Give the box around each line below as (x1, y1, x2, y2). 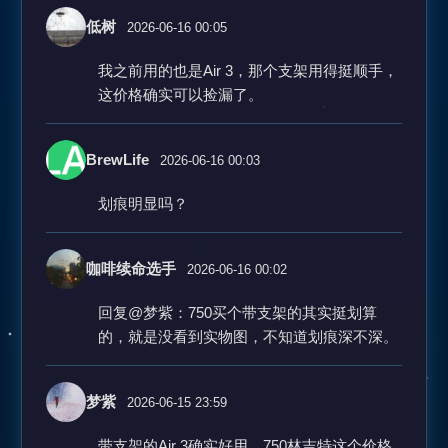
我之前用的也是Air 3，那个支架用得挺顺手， (98, 62, 398, 79)
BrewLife (86, 151, 149, 168)
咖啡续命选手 (86, 260, 176, 277)
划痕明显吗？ (98, 195, 188, 212)
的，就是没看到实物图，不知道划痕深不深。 (98, 328, 398, 345)
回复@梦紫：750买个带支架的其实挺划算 (98, 304, 377, 321)
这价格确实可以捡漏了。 (98, 86, 263, 103)
